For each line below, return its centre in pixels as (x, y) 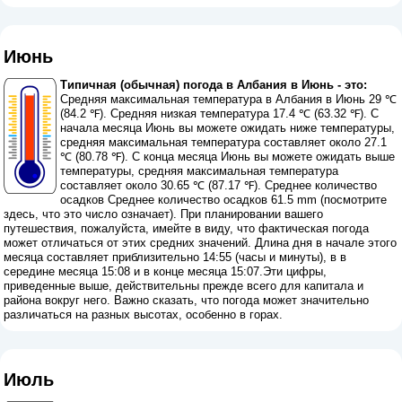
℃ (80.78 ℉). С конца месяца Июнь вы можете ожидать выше (228, 156)
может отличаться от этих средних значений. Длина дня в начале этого (201, 242)
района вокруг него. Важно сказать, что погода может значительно (187, 300)
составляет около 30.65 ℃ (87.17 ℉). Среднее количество (219, 185)
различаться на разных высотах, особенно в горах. (144, 314)
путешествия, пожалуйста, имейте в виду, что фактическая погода (187, 228)
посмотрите (356, 199)
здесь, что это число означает (87, 214)
